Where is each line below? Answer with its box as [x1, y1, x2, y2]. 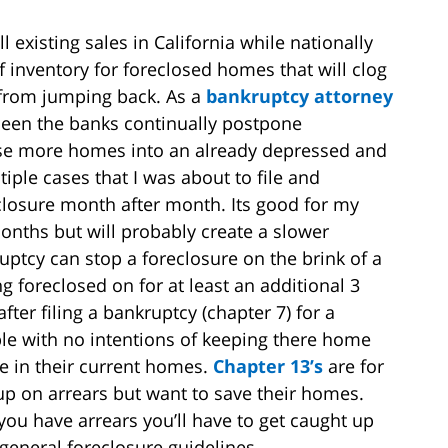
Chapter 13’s [213, 353, 323, 378]
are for [323, 353, 384, 378]
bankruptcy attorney [206, 83, 393, 108]
